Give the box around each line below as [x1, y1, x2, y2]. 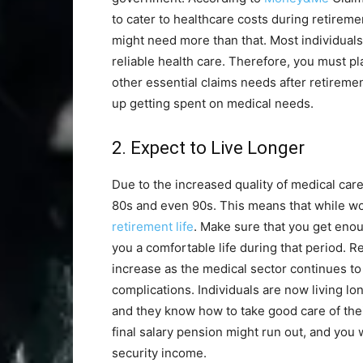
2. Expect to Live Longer [112, 138, 305, 158]
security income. [112, 345, 207, 361]
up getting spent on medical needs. [112, 96, 314, 111]
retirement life [112, 219, 194, 234]
